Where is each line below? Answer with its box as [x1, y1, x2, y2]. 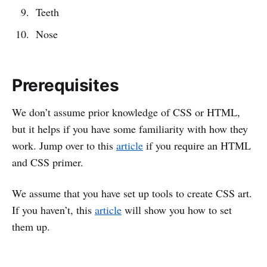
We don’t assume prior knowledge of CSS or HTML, [12, 104, 240, 119]
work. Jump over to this [12, 138, 116, 153]
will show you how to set [122, 202, 232, 217]
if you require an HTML [143, 138, 251, 153]
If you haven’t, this [12, 202, 95, 217]
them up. [12, 219, 50, 234]
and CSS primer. [12, 154, 83, 169]
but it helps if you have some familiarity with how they [12, 121, 248, 136]
